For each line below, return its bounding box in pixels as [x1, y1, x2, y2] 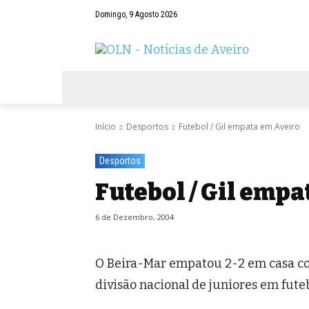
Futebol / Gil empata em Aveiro [179, 121, 300, 133]
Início [95, 121, 116, 133]
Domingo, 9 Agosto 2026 [95, 10, 177, 20]
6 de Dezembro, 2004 [95, 212, 174, 223]
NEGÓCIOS [168, 82, 210, 93]
